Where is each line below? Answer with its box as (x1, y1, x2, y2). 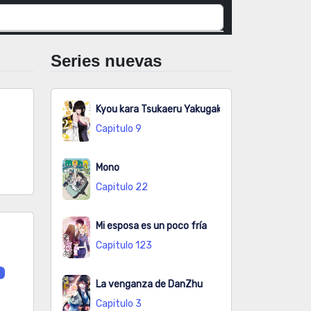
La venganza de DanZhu (96, 278, 203, 290)
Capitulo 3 (96, 298, 142, 310)
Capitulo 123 (96, 239, 152, 251)
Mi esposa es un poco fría (96, 220, 207, 232)
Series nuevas (51, 51, 162, 70)
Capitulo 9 (96, 123, 142, 135)
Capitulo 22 (96, 181, 148, 193)
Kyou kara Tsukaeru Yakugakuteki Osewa (96, 103, 276, 115)
